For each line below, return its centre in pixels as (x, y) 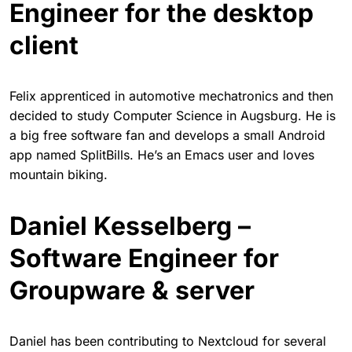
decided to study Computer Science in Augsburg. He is (172, 115)
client (44, 45)
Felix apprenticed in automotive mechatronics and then (171, 96)
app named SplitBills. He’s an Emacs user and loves (162, 155)
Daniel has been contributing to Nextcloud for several (168, 341)
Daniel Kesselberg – (130, 226)
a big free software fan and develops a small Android (167, 135)
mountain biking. (59, 174)
